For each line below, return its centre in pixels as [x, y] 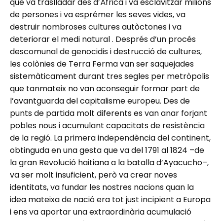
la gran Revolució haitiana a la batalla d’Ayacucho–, [109, 163]
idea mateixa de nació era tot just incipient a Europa [110, 200]
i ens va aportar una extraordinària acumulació [101, 212]
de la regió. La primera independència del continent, [110, 138]
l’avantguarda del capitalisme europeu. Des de [100, 101]
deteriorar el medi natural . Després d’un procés [103, 39]
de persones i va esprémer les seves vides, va [98, 15]
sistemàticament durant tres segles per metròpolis [110, 76]
